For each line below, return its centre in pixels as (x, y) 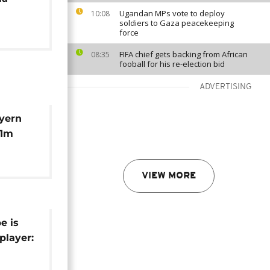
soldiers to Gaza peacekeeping (177, 23)
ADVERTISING (226, 87)
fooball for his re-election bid (172, 64)
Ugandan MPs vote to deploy (172, 13)
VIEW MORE (169, 176)
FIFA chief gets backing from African (184, 54)
